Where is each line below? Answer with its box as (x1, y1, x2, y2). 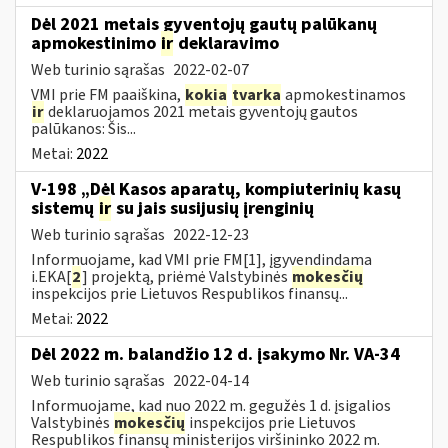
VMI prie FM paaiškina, (31, 83, 184, 106)
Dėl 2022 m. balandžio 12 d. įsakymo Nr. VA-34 (31, 341, 400, 367)
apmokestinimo (31, 30, 160, 56)
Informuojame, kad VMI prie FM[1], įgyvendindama (31, 248, 372, 271)
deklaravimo (174, 30, 279, 56)
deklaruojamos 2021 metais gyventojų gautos (45, 100, 358, 123)
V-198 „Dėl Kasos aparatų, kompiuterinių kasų (31, 176, 401, 202)
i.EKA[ (31, 265, 71, 288)
